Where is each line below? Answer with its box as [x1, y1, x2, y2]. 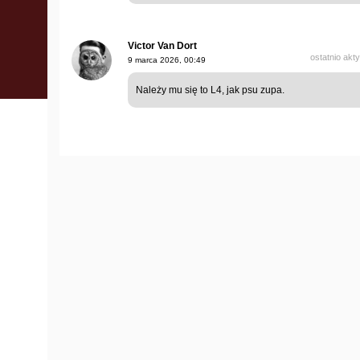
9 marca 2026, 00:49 [128, 55, 206, 64]
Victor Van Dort [128, 39, 197, 51]
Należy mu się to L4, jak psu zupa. [136, 84, 284, 96]
